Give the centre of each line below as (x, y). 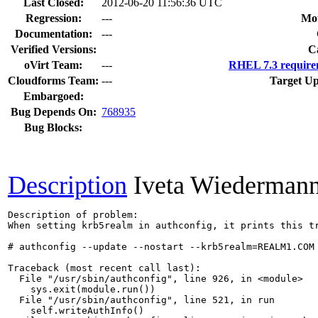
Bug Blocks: (53, 127)
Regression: (53, 18)
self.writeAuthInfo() (76, 310)
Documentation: (53, 33)
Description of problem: (73, 214)
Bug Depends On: (53, 111)
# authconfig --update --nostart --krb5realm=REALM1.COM (161, 246)
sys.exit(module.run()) (82, 289)
